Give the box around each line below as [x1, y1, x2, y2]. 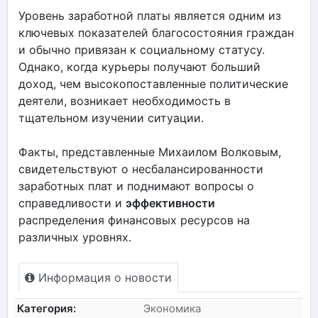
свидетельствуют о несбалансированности [18, 161, 263, 176]
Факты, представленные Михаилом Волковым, [18, 144, 281, 159]
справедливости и [18, 195, 126, 210]
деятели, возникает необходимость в [18, 93, 231, 108]
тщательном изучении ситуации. [18, 110, 204, 125]
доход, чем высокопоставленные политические [18, 76, 288, 91]
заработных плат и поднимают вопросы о [18, 178, 254, 193]
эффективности [126, 195, 215, 210]
